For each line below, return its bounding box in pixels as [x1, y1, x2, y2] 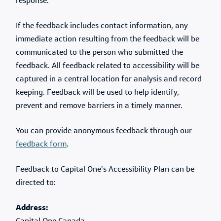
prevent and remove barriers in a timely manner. [16, 102, 183, 110]
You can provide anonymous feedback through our [16, 127, 192, 135]
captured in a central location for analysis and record [16, 75, 202, 83]
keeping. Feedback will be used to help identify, [16, 89, 179, 97]
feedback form [16, 141, 67, 148]
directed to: [16, 179, 56, 187]
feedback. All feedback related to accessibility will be [16, 62, 199, 70]
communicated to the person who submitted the [16, 49, 183, 57]
